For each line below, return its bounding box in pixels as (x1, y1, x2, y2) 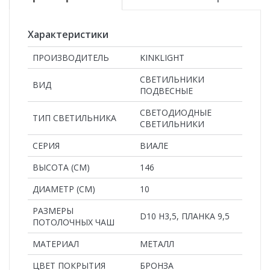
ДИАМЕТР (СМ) (33, 183, 95, 195)
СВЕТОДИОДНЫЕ (140, 106, 212, 118)
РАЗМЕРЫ (33, 204, 74, 216)
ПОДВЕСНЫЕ (140, 84, 193, 96)
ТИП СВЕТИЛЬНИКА (33, 111, 116, 124)
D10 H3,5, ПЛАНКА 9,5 (140, 210, 230, 222)
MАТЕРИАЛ (33, 237, 79, 250)
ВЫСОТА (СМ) (33, 161, 90, 173)
